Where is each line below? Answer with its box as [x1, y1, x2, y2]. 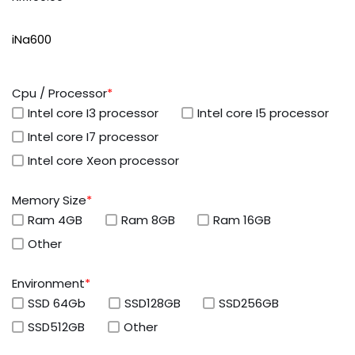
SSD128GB [124, 295, 181, 312]
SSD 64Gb [28, 295, 86, 312]
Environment [12, 275, 85, 292]
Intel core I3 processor [28, 105, 158, 122]
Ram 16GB [213, 212, 271, 229]
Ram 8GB [120, 212, 175, 229]
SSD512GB [28, 319, 85, 336]
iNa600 [12, 31, 52, 48]
